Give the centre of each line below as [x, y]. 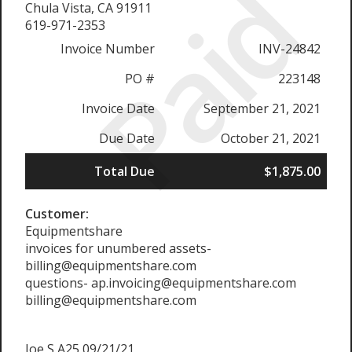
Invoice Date [118, 109]
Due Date [127, 139]
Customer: [57, 214]
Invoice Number [108, 49]
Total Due [125, 172]
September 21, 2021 [262, 109]
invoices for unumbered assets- [118, 249]
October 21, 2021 [271, 139]
